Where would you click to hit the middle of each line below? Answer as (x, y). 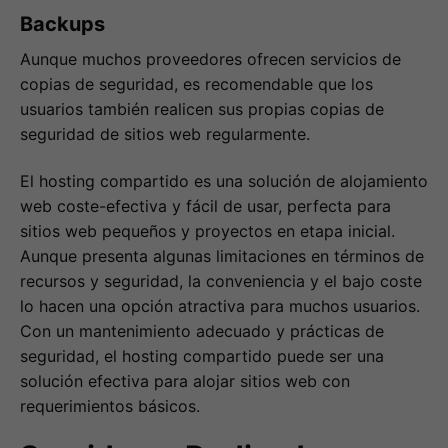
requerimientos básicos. (110, 405)
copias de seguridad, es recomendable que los (196, 84)
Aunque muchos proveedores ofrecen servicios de (210, 59)
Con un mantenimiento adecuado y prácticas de (202, 330)
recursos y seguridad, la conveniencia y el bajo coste (221, 280)
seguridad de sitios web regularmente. (165, 134)
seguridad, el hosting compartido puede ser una (202, 355)
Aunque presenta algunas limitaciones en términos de (222, 255)
